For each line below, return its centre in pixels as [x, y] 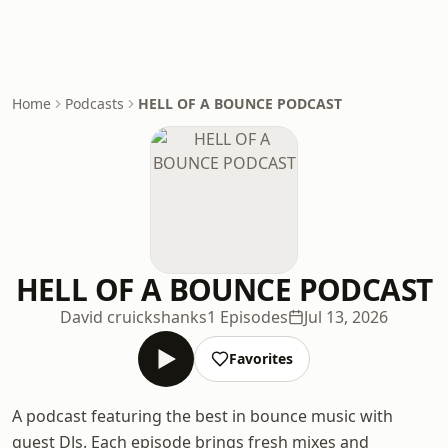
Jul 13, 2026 [346, 317]
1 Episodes [247, 317]
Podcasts [94, 103]
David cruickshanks [133, 317]
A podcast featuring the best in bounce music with [202, 416]
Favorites [261, 358]
